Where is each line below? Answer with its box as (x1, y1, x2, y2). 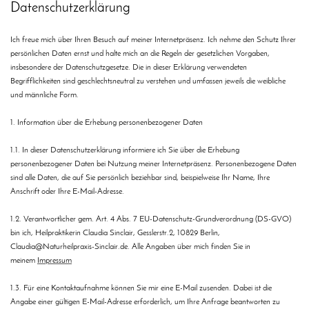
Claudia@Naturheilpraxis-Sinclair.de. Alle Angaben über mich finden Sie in (10, 243, 250, 252)
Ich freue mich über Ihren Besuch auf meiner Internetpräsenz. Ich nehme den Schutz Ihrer (10, 36, 296, 45)
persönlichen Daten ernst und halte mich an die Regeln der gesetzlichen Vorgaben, (10, 50, 270, 59)
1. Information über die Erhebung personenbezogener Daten (10, 119, 203, 128)
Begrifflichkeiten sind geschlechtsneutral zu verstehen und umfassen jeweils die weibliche (10, 77, 286, 86)
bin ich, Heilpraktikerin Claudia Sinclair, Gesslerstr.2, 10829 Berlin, (10, 229, 220, 238)
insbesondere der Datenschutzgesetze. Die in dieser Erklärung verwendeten (10, 63, 247, 72)
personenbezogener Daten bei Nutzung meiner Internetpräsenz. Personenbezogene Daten (10, 160, 297, 169)
